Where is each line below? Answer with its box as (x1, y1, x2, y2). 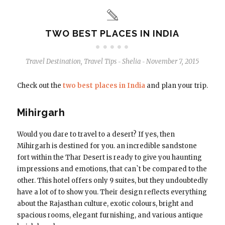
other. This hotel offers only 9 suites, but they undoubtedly (17, 176, 208, 185)
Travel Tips (84, 57, 117, 66)
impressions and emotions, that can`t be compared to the (17, 164, 207, 173)
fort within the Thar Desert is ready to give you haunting (17, 153, 202, 162)
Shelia (122, 57, 141, 66)
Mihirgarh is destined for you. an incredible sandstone (17, 141, 197, 150)
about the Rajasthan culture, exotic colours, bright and (17, 199, 193, 208)
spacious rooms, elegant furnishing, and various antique (17, 210, 203, 219)
